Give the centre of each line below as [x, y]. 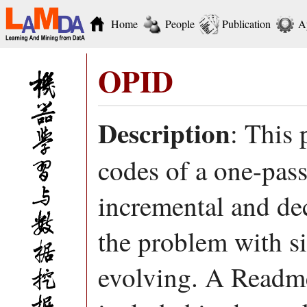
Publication [246, 24]
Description [164, 133]
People [180, 24]
